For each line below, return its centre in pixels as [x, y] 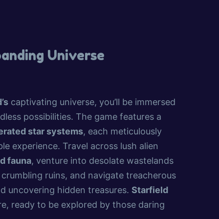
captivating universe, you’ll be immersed [92, 102]
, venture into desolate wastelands [102, 161]
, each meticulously [122, 131]
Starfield [150, 190]
